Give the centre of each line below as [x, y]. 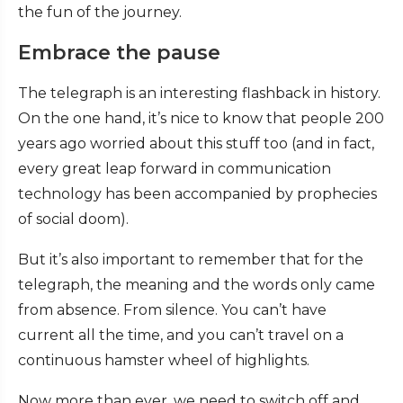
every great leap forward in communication [175, 169]
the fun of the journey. [100, 13]
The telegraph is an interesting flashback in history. [199, 94]
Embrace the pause [119, 53]
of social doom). [73, 219]
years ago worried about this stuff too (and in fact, [196, 144]
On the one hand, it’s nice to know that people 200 [201, 119]
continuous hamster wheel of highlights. [164, 361]
